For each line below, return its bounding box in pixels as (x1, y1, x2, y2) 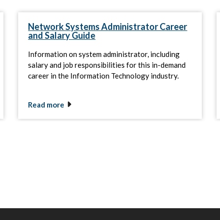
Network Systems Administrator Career (28, 21, 188, 32)
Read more (28, 100, 65, 110)
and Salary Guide (28, 30, 96, 41)
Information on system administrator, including (28, 50, 180, 59)
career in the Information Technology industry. (28, 71, 179, 81)
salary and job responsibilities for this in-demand (28, 60, 186, 70)
